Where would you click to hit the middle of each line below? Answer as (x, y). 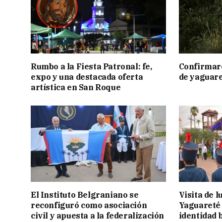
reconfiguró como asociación (89, 205)
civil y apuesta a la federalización (98, 215)
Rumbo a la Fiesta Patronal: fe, (91, 67)
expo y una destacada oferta (87, 77)
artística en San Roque (76, 87)
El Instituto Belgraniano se (85, 194)
